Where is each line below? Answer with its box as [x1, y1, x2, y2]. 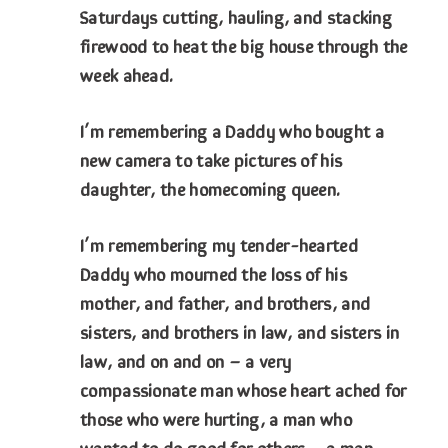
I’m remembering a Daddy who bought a [80, 117, 384, 144]
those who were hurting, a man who [80, 405, 352, 432]
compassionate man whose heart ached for [80, 376, 407, 403]
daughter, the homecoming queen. [80, 175, 341, 202]
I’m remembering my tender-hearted [80, 231, 358, 258]
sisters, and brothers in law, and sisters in [80, 318, 400, 345]
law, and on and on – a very [80, 347, 292, 374]
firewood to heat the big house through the [80, 32, 408, 59]
